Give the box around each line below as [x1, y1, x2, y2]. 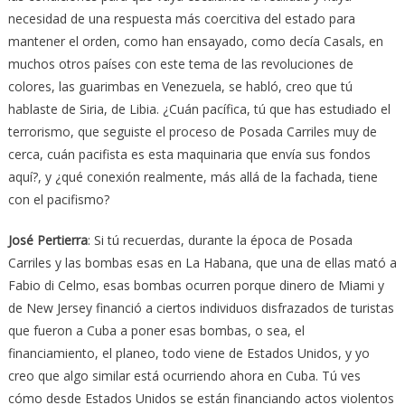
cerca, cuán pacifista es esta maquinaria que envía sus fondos [7, 145, 371, 163]
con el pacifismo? [7, 190, 109, 208]
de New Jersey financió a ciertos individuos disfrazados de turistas [7, 298, 394, 316]
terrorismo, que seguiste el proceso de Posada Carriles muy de [7, 122, 377, 140]
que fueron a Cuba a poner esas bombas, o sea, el [7, 321, 305, 339]
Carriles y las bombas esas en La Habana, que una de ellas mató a [7, 253, 397, 271]
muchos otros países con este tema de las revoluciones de [7, 54, 353, 72]
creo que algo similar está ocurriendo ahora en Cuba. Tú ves [7, 366, 361, 384]
